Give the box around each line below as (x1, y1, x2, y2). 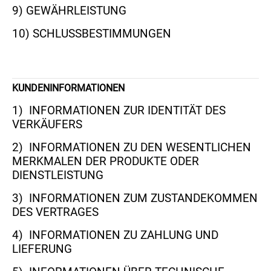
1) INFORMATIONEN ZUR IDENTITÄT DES (12, 104, 226, 117)
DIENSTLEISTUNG (12, 169, 104, 182)
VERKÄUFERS (12, 118, 83, 131)
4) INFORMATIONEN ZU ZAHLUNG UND (12, 229, 219, 242)
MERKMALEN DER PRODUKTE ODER (12, 155, 200, 168)
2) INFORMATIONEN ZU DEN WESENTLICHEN (12, 141, 252, 154)
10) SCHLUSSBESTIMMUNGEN (12, 27, 172, 41)
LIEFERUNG (12, 243, 73, 256)
